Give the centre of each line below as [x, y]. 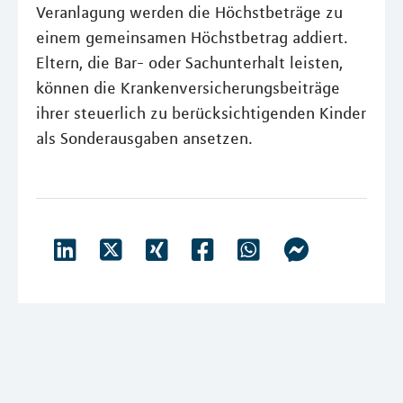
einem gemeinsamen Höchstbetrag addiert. [192, 38]
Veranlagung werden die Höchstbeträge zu [189, 13]
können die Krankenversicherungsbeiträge [188, 88]
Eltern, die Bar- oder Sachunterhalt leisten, [189, 63]
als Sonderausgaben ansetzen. [144, 139]
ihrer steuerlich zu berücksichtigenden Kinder [201, 113]
